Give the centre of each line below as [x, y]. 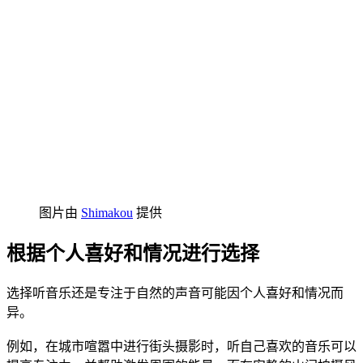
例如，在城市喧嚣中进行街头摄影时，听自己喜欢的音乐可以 [181, 346]
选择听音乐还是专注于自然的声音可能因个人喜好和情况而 [175, 293]
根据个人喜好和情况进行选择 [133, 253]
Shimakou [107, 213]
